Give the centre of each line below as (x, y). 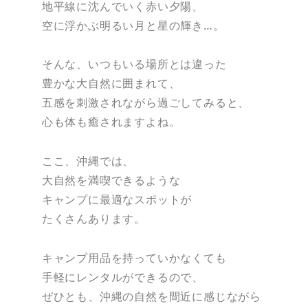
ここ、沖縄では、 (88, 161)
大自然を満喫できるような (111, 180)
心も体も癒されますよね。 (111, 122)
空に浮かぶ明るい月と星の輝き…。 (133, 25)
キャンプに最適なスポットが (117, 200)
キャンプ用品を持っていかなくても (134, 257)
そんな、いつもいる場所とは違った (134, 64)
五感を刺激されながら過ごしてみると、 (146, 103)
